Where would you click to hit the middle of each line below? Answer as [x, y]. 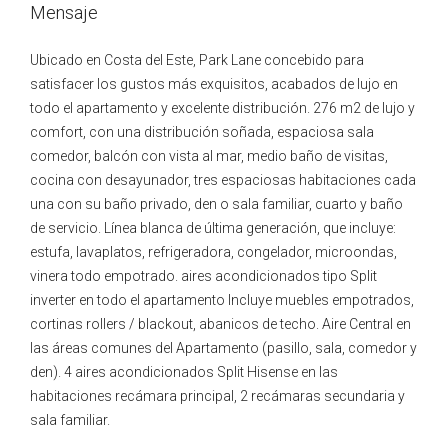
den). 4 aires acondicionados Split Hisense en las [184, 372]
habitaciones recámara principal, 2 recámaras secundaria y [217, 396]
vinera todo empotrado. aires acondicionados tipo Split [203, 276]
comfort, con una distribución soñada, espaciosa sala [202, 132]
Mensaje [64, 12]
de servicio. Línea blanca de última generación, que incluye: [213, 228]
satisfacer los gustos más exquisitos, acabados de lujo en [214, 84]
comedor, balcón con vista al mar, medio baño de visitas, [209, 156]
